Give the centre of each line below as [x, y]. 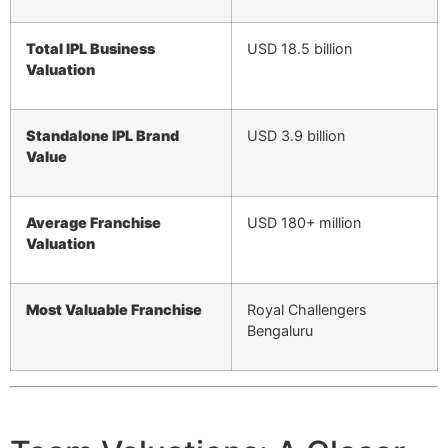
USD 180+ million [304, 223]
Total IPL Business [90, 49]
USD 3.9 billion [296, 136]
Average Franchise [93, 223]
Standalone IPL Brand [102, 136]
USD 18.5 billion [299, 49]
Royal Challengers [307, 310]
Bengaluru [280, 331]
